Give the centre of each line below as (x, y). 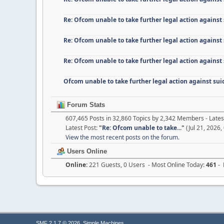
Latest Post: (82, 127)
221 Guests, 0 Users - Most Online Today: (147, 164)
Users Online (86, 151)
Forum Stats (85, 104)
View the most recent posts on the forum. (122, 137)
